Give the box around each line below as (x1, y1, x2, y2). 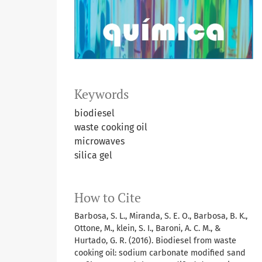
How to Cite (74, 189, 141, 206)
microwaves (74, 135, 125, 147)
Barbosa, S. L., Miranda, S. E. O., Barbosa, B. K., (74, 211, 247, 221)
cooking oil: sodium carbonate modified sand (74, 247, 246, 258)
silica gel (74, 149, 112, 161)
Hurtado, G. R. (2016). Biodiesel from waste (74, 235, 236, 246)
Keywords (74, 85, 129, 102)
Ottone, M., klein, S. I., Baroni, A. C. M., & (74, 223, 220, 233)
